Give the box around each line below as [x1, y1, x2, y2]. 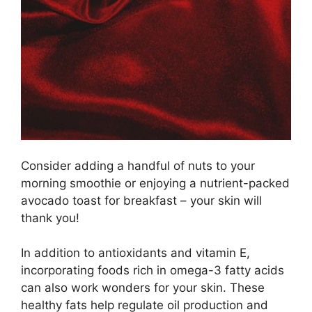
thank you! [21, 210, 79, 225]
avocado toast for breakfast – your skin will [21, 193, 262, 208]
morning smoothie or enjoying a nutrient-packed [21, 175, 290, 190]
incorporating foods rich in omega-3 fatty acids [21, 263, 284, 277]
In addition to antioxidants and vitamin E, [21, 246, 250, 260]
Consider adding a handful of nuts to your [21, 158, 255, 173]
